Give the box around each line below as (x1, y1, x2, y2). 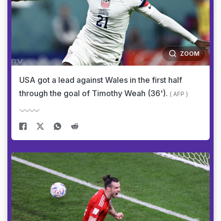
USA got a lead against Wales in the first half (19, 74, 182, 85)
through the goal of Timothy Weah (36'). (19, 88, 170, 98)
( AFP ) (170, 90, 188, 98)
